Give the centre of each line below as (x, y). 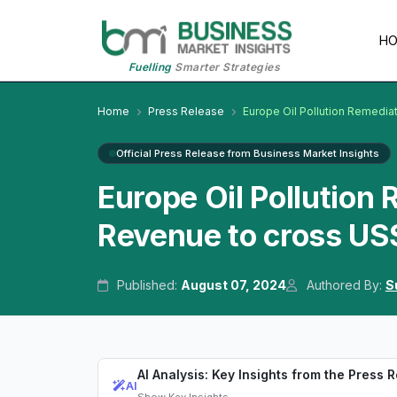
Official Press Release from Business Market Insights (248, 154)
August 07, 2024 (234, 285)
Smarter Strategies (226, 67)
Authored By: (344, 285)
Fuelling (150, 67)
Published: (148, 285)
